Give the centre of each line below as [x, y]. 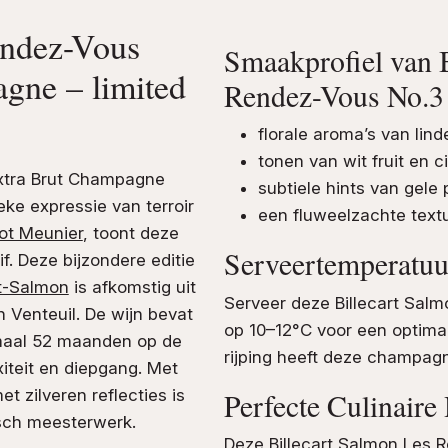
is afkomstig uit [132, 286]
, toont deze [130, 232]
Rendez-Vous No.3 [334, 95]
